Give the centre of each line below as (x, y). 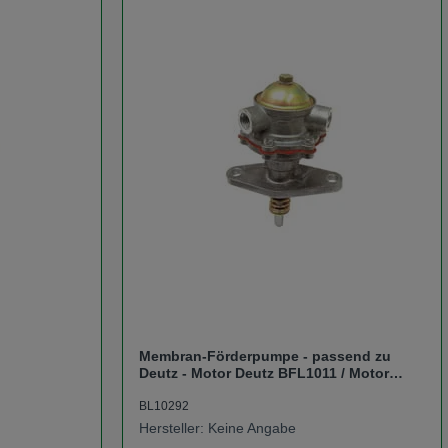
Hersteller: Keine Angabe (218, 427)
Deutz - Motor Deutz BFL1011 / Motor (264, 372)
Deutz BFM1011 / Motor (218, 389)
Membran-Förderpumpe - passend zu (265, 355)
